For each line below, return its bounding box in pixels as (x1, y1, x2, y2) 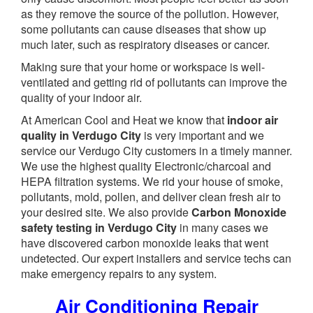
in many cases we (177, 219, 268, 235)
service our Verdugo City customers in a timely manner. (21, 142, 292, 159)
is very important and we (141, 126, 264, 143)
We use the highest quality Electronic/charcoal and (21, 157, 271, 174)
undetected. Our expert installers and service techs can (21, 249, 291, 266)
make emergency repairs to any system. (21, 265, 217, 282)
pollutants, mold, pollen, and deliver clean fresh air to (21, 188, 281, 205)
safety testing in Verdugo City (21, 219, 177, 235)
